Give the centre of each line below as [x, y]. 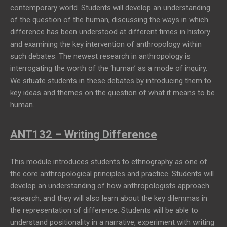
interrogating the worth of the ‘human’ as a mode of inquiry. [109, 69]
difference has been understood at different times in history [110, 32]
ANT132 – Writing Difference [84, 135]
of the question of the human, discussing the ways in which [109, 20]
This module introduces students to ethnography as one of [109, 162]
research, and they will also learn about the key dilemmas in [109, 198]
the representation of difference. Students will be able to [104, 211]
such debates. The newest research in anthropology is [100, 56]
